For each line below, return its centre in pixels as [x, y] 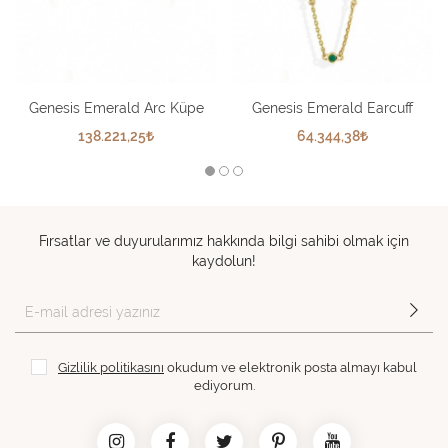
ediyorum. [224, 385]
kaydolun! [224, 261]
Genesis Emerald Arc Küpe [116, 108]
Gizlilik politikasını [111, 367]
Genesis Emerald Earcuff [332, 108]
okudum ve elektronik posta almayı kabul [290, 367]
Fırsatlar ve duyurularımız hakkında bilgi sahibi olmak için [224, 241]
